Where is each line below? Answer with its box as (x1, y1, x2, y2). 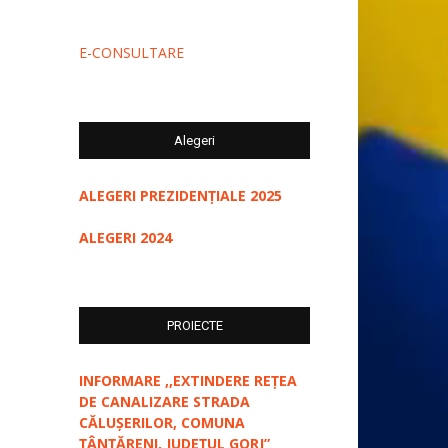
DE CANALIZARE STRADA (79, 392, 250, 412)
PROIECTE (166, 318, 223, 334)
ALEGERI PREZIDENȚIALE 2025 (79, 186, 282, 206)
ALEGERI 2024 (79, 228, 172, 248)
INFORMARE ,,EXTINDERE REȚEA (79, 371, 297, 391)
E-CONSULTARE (79, 43, 184, 63)
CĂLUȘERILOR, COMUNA (79, 413, 245, 433)
